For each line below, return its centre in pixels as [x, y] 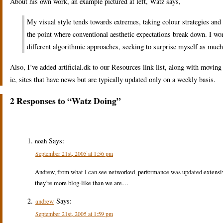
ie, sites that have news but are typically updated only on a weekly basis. [113, 79]
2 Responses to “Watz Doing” [65, 101]
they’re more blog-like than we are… [82, 182]
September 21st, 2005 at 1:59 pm [74, 213]
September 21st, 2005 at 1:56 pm [74, 154]
